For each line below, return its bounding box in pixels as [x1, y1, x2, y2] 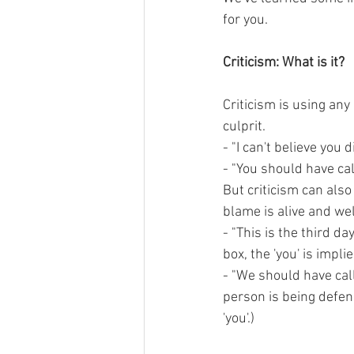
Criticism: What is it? [223, 55, 345, 71]
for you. [223, 12, 268, 28]
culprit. [223, 119, 265, 135]
